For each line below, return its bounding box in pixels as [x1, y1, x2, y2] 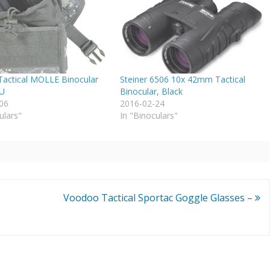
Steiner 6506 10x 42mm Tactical [120, 73, 246, 85]
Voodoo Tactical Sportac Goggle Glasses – [63, 190, 255, 204]
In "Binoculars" [120, 109, 178, 121]
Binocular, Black [120, 85, 183, 97]
